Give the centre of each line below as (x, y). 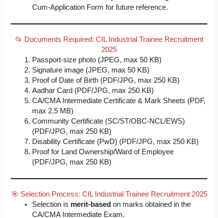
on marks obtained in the (151, 205)
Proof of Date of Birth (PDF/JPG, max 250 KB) (106, 81)
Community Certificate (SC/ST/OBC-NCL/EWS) (109, 121)
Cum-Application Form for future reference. (100, 8)
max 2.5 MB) (53, 111)
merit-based (91, 205)
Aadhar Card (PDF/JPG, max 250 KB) (93, 91)
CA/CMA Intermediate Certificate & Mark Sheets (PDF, (119, 101)
